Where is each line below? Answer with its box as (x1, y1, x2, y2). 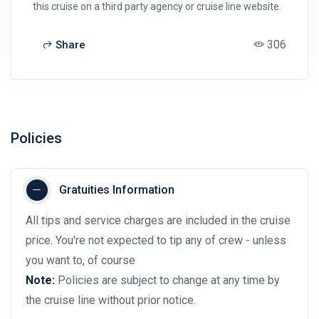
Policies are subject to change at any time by (58, 273, 280, 288)
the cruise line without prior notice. (26, 293, 196, 308)
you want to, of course (26, 253, 135, 268)
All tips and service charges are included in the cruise (26, 214, 291, 228)
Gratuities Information (59, 183, 174, 197)
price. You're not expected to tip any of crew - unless (26, 234, 286, 248)
